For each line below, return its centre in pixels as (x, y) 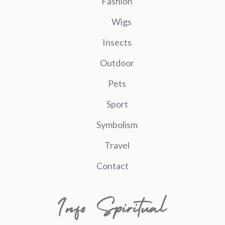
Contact (113, 165)
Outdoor (117, 63)
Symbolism (117, 124)
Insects (117, 42)
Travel (117, 145)
